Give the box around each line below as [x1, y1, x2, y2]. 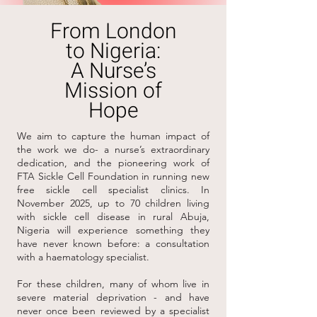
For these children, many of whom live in [17, 277, 209, 290]
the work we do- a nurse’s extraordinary [17, 143, 209, 156]
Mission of [64, 76, 162, 107]
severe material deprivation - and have [17, 291, 209, 304]
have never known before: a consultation [17, 237, 209, 250]
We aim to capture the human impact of [17, 129, 209, 142]
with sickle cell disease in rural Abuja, [17, 210, 209, 223]
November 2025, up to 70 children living [17, 197, 209, 209]
